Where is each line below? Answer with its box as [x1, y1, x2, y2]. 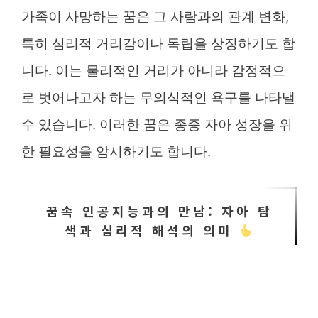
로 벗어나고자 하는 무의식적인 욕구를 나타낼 [21, 89, 295, 106]
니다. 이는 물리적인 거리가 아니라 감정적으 [21, 62, 285, 79]
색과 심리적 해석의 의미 [64, 221, 239, 239]
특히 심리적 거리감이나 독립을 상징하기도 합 [21, 35, 295, 52]
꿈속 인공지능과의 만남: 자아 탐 [45, 202, 273, 220]
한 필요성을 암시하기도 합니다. [21, 143, 211, 160]
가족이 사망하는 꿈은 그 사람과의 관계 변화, [21, 9, 289, 25]
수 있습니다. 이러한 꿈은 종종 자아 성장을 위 [21, 116, 292, 133]
